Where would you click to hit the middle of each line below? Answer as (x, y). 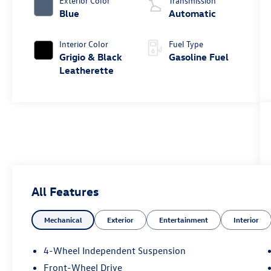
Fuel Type (186, 44)
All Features (65, 191)
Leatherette (87, 70)
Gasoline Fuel (198, 57)
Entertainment (184, 219)
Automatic (192, 13)
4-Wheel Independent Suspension (115, 250)
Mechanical (63, 219)
